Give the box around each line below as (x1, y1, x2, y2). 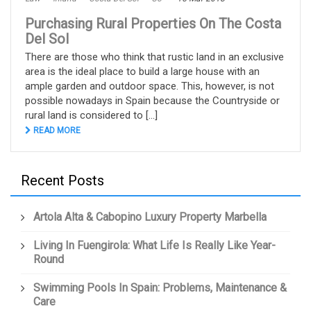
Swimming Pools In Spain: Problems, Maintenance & (33, 281, 287, 295)
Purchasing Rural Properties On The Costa (25, 15, 281, 33)
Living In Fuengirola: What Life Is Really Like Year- (33, 239, 276, 253)
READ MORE (31, 126, 81, 136)
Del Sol (25, 31, 69, 48)
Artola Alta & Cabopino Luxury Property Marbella (33, 210, 267, 224)
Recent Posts (21, 172, 104, 190)
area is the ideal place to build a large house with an (25, 65, 260, 78)
